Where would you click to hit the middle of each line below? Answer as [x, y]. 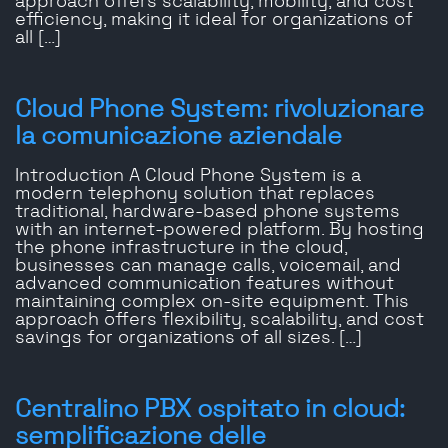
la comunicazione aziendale [178, 137]
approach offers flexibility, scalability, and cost [219, 320]
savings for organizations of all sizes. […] [188, 338]
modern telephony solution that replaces [195, 194]
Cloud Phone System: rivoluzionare [219, 110]
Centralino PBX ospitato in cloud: [210, 410]
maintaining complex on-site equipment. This [212, 302]
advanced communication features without [204, 284]
